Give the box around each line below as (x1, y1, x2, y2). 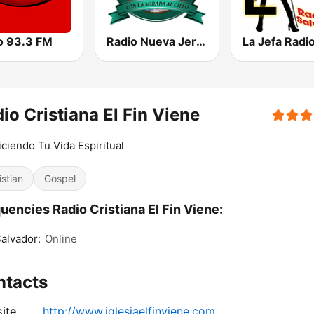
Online (45, 232, 77, 246)
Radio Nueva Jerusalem (196, 34, 206, 49)
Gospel (44, 172, 76, 185)
